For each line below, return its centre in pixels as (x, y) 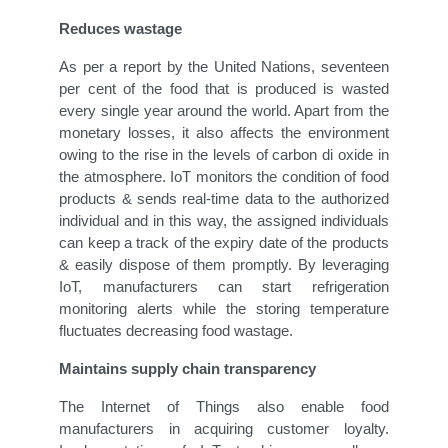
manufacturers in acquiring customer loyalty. (224, 429)
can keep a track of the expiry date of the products (224, 243)
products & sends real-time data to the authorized (224, 199)
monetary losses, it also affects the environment (224, 133)
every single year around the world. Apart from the (224, 111)
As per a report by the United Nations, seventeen (224, 67)
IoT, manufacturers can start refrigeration (224, 287)
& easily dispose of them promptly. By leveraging (224, 265)
